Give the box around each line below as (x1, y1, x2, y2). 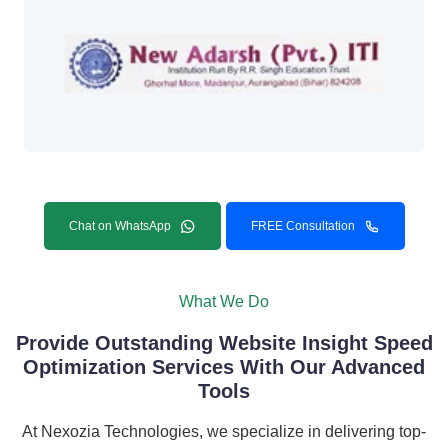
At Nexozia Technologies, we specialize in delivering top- (22, 423, 426, 441)
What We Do (179, 293, 269, 311)
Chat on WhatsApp (68, 219, 171, 234)
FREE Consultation (250, 219, 355, 234)
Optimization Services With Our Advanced (23, 356, 425, 379)
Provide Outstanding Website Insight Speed (15, 332, 433, 355)
